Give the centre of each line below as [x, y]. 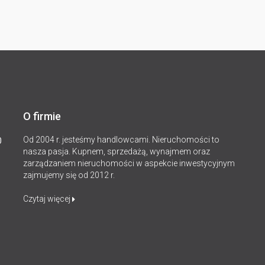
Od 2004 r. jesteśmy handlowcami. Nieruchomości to [121, 140]
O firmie [42, 116]
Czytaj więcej [47, 199]
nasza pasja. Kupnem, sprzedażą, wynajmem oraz [116, 151]
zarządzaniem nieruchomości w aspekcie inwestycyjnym [129, 163]
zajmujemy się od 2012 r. [69, 175]
